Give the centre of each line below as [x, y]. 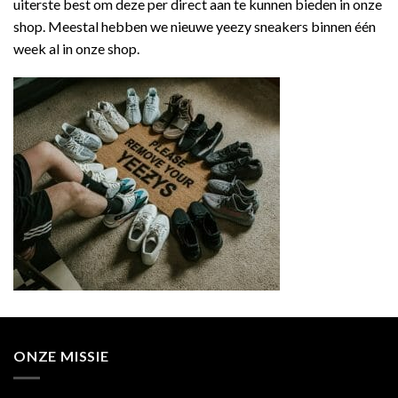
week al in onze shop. [76, 48]
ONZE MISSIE [61, 356]
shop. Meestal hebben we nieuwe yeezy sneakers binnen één [195, 26]
